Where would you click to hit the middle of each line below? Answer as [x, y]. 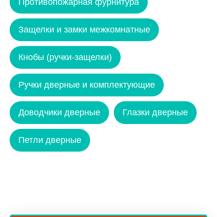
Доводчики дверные [59, 112]
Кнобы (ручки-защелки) [65, 57]
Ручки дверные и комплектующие [87, 85]
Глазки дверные [155, 112]
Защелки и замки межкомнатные [84, 29]
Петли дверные [50, 140]
